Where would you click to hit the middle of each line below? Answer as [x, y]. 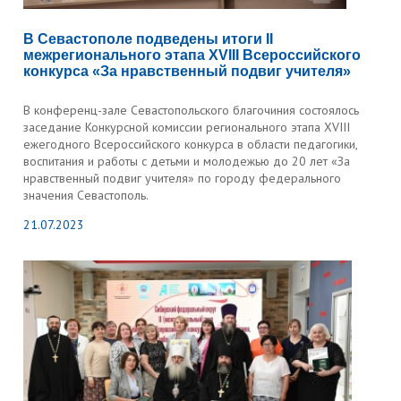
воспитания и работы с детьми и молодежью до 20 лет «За [187, 161]
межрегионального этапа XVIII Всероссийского [192, 55]
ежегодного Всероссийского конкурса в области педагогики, [191, 144]
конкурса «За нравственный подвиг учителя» [188, 71]
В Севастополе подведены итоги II [149, 39]
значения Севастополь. [86, 195]
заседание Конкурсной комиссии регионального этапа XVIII [187, 127]
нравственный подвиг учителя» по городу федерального [183, 178]
